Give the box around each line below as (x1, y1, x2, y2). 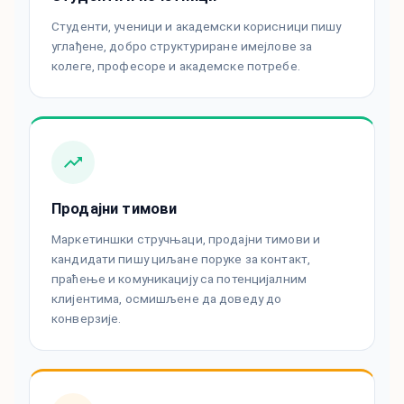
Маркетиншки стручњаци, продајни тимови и (51, 232, 321, 247)
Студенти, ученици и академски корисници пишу (51, 19, 342, 34)
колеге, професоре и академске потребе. (51, 59, 300, 74)
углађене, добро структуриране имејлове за (51, 39, 313, 54)
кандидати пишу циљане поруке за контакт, (51, 252, 311, 267)
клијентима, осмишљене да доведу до (51, 291, 282, 307)
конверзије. (51, 311, 122, 326)
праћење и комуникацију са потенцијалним (51, 271, 307, 287)
